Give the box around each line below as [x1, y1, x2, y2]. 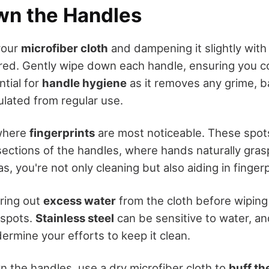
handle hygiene [42, 76, 127, 90]
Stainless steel [35, 211, 114, 225]
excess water [43, 193, 116, 207]
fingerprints [29, 126, 95, 140]
